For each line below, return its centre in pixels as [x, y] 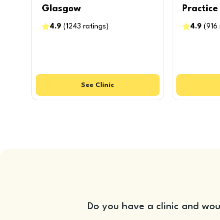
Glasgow [61, 9]
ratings [95, 27]
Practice [200, 9]
